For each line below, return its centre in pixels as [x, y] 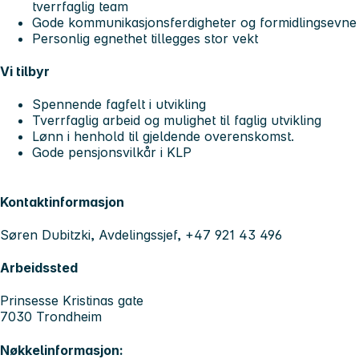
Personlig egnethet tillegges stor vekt [145, 38]
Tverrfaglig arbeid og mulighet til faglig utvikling [181, 121]
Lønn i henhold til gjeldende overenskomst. [163, 137]
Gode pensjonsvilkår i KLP [114, 153]
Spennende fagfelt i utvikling [121, 105]
